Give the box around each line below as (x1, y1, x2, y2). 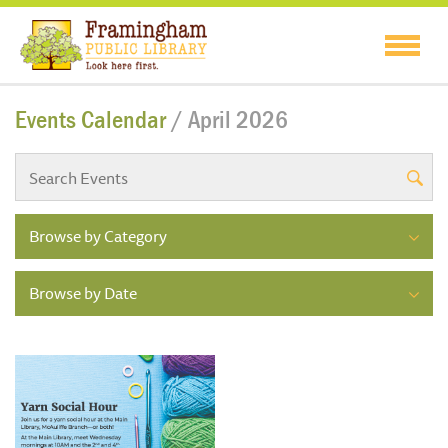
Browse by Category (29, 223, 167, 250)
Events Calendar (15, 104, 171, 136)
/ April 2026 (171, 104, 288, 136)
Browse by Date (29, 280, 137, 307)
